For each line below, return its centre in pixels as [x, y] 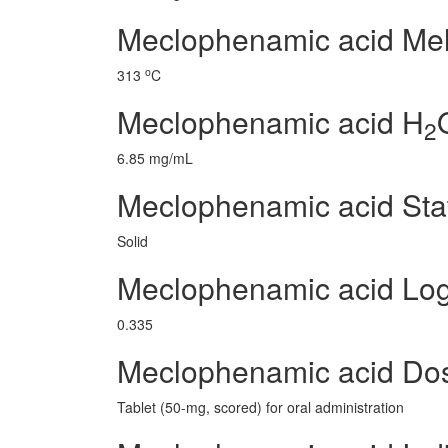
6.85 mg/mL [155, 158]
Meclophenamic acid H [270, 121]
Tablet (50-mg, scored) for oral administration [260, 407]
